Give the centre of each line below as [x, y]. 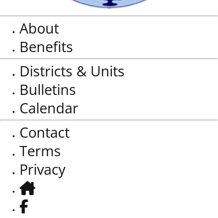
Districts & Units [72, 71]
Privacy [43, 169]
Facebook [50, 206]
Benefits [46, 47]
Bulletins [48, 90]
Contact [45, 132]
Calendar [49, 108]
